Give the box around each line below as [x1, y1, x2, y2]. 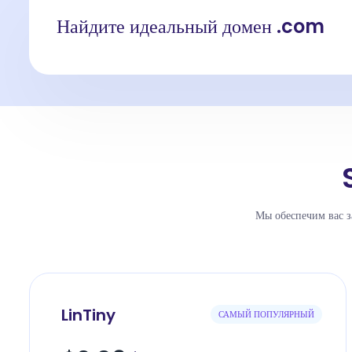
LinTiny [61, 303, 115, 326]
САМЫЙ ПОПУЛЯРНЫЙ [218, 307, 314, 321]
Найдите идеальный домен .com [57, 13, 324, 40]
